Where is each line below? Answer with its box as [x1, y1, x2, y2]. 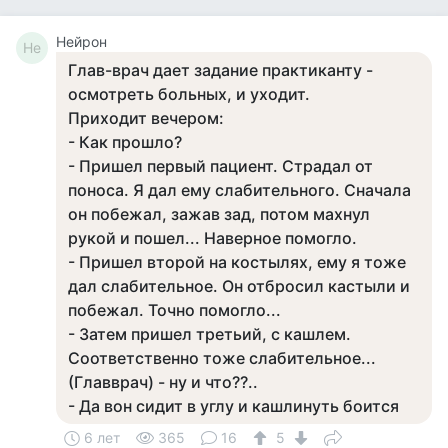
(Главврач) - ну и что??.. [68, 372, 258, 392]
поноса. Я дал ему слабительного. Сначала [68, 180, 411, 200]
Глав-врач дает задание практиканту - [68, 60, 373, 80]
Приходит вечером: [68, 108, 224, 128]
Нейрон [56, 33, 107, 50]
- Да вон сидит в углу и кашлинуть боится [68, 396, 399, 416]
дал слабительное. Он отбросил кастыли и [68, 276, 410, 296]
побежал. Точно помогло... [68, 300, 281, 320]
